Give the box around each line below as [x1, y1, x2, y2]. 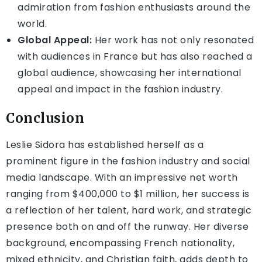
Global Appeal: [18, 33, 92, 47]
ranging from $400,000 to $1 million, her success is [6, 187, 250, 201]
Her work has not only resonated [92, 33, 254, 47]
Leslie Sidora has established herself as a [6, 138, 204, 152]
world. [18, 17, 47, 31]
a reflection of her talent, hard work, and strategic [6, 204, 251, 218]
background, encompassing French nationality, [6, 236, 235, 250]
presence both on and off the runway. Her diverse [6, 220, 249, 234]
